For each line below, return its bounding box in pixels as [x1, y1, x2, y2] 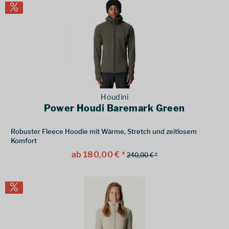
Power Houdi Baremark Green [44, 103, 185, 114]
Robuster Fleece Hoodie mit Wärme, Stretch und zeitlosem [11, 127, 197, 136]
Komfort [11, 136, 37, 145]
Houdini [101, 93, 129, 102]
